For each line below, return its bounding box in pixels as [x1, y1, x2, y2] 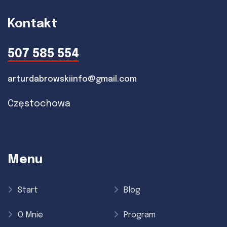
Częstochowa [8, 99, 70, 108]
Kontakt [8, 17, 57, 30]
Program [124, 210, 156, 219]
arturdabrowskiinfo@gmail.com [8, 74, 137, 84]
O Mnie [18, 210, 43, 219]
